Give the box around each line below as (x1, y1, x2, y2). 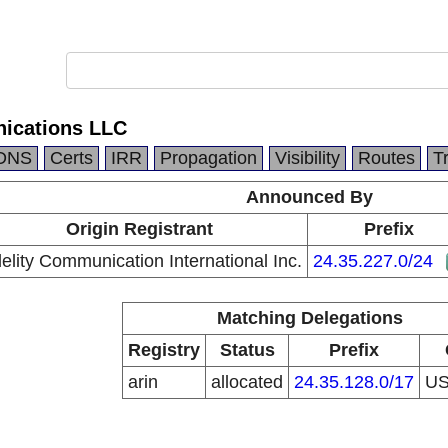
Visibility (275, 148, 340, 168)
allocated (211, 372, 283, 392)
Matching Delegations (216, 308, 403, 328)
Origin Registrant (65, 219, 213, 239)
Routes (358, 148, 415, 168)
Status (219, 340, 275, 360)
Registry (128, 340, 200, 360)
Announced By (246, 187, 373, 207)
